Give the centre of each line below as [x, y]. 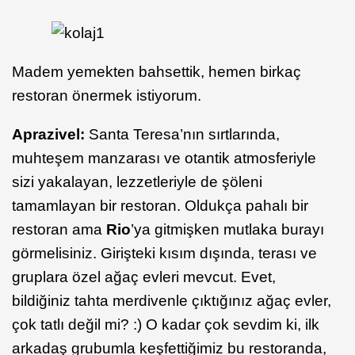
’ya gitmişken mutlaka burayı [227, 229]
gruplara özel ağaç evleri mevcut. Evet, [144, 277]
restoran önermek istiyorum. [107, 95]
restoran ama [59, 229]
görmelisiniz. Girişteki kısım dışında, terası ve [164, 253]
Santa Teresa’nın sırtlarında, [182, 134]
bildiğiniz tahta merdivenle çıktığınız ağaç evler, [172, 300]
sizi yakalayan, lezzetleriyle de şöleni [137, 181]
